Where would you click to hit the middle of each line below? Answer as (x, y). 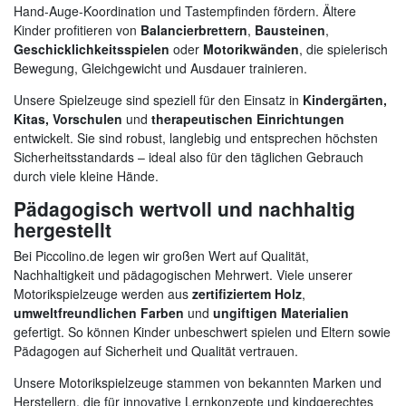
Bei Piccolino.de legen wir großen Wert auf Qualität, (161, 256)
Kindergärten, (345, 100)
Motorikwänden (251, 49)
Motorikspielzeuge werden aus (103, 294)
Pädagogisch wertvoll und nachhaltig (184, 209)
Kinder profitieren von (77, 30)
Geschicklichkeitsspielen (92, 49)
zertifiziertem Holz (247, 294)
